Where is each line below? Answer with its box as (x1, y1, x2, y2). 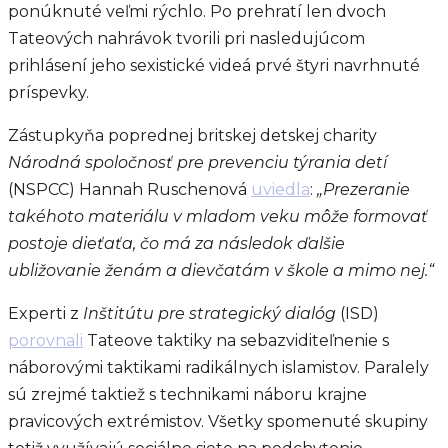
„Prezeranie (317, 179, 410, 199)
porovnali (8, 330, 83, 350)
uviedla (251, 179, 310, 199)
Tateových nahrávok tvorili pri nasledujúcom (8, 28, 365, 48)
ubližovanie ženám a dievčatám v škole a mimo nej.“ (8, 260, 434, 280)
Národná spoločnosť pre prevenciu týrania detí (8, 152, 387, 172)
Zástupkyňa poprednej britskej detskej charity (8, 125, 377, 145)
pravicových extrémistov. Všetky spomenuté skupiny (8, 411, 428, 431)
